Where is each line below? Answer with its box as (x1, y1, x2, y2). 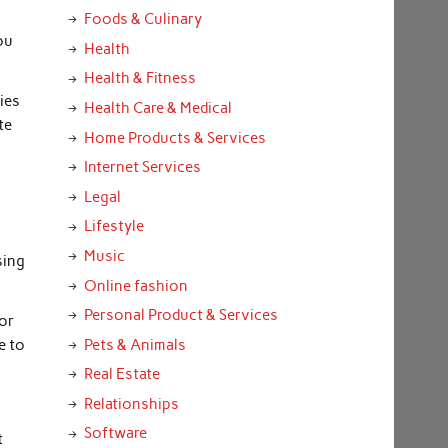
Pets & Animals (83, 335, 186, 354)
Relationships (83, 394, 179, 413)
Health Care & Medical (83, 98, 232, 117)
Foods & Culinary (83, 10, 202, 29)
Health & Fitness (83, 69, 196, 88)
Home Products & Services (83, 128, 266, 147)
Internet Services (83, 158, 201, 177)
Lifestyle (83, 217, 144, 236)
